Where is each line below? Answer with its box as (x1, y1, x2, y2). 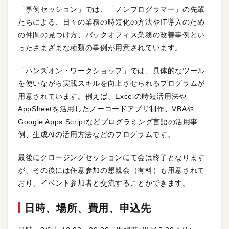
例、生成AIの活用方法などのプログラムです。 (18, 130, 175, 139)
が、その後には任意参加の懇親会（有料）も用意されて (18, 166, 205, 175)
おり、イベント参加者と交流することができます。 (18, 179, 190, 188)
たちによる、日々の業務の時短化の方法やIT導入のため (18, 18, 205, 27)
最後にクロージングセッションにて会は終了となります (18, 153, 205, 162)
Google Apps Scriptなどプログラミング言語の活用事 (18, 118, 198, 126)
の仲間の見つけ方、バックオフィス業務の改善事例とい (18, 31, 205, 39)
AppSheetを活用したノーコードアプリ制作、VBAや (18, 105, 194, 113)
